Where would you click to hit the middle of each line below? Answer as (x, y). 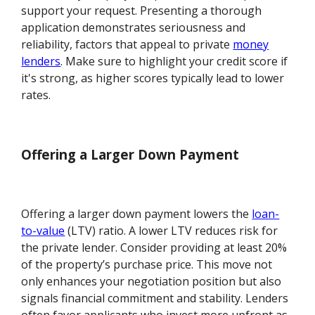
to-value (43, 231)
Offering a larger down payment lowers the (137, 214)
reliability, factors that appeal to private (127, 44)
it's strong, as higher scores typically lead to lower (153, 78)
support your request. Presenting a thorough (142, 10)
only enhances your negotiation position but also (152, 282)
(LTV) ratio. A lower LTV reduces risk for (172, 231)
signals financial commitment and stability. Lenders (155, 298)
